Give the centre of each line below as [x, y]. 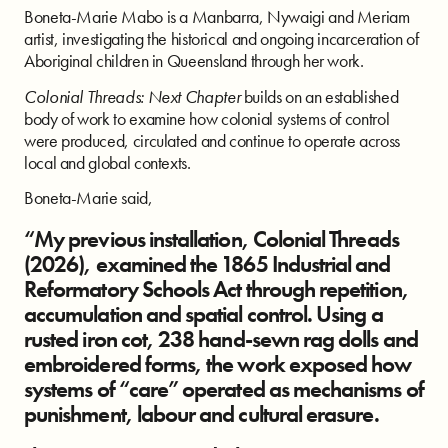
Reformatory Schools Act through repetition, [216, 288]
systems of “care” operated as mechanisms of [224, 388]
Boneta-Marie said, [88, 198]
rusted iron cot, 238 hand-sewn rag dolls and [221, 338]
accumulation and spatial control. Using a [203, 313]
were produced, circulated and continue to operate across [212, 140]
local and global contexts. [107, 162]
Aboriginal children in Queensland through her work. [194, 61]
